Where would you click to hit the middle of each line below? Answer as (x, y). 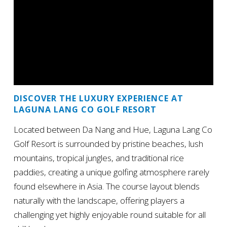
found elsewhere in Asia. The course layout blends (106, 186)
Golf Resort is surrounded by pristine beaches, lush (108, 143)
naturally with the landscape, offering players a (99, 200)
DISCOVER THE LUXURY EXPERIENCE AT (98, 98)
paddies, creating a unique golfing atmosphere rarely (111, 172)
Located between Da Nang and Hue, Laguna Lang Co (113, 129)
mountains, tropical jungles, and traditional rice (99, 158)
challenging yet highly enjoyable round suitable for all (109, 214)
